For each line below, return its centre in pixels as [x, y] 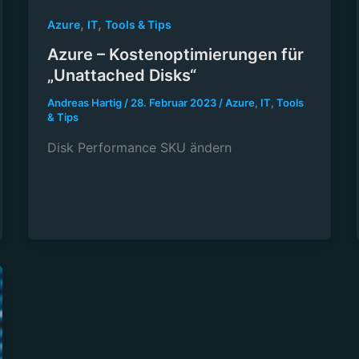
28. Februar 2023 [174, 103]
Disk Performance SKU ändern [139, 148]
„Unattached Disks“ [121, 76]
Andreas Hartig [85, 103]
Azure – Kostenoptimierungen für [175, 55]
